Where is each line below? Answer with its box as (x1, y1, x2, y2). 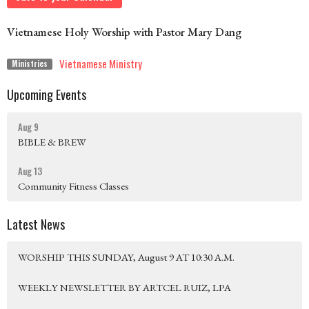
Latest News (7, 215, 65, 233)
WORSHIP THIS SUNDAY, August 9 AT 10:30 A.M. (18, 250, 235, 264)
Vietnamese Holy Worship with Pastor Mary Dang (7, 24, 241, 40)
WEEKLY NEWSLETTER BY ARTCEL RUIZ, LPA (18, 281, 231, 295)
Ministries (11, 57, 48, 69)
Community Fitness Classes (18, 179, 129, 192)
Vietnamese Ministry (59, 56, 142, 72)
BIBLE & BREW (18, 134, 86, 148)
